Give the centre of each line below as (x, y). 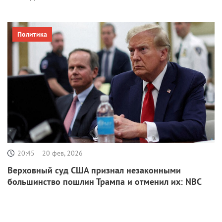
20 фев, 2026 (62, 153)
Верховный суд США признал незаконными (94, 170)
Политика (32, 34)
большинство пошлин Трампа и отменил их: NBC (105, 181)
